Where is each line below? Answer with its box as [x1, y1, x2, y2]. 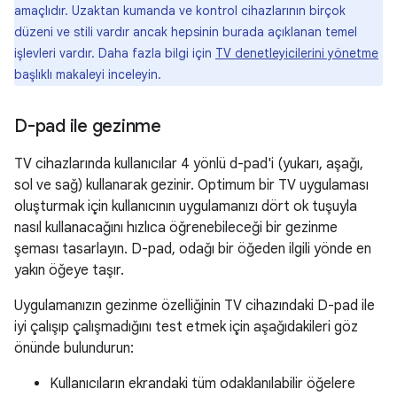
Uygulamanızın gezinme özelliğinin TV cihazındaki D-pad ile [14, 296, 375, 315]
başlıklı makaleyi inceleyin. [14, 66, 161, 82]
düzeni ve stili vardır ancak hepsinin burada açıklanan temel [14, 23, 357, 40]
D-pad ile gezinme [14, 114, 161, 137]
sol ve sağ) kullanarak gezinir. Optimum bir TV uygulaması [14, 175, 369, 194]
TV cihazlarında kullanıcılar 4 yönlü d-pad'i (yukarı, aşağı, [14, 154, 363, 173]
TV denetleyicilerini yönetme [215, 44, 378, 61]
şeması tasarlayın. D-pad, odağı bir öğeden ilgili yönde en [14, 239, 371, 258]
